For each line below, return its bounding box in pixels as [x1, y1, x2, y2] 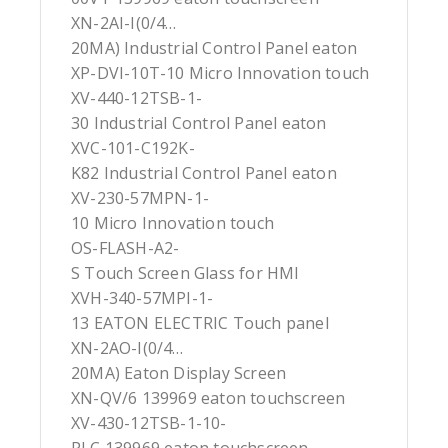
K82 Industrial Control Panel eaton [71, 162, 337, 185]
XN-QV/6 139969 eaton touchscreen [71, 387, 346, 410]
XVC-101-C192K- [71, 137, 195, 160]
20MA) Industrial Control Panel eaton [71, 37, 358, 60]
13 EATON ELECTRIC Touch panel [71, 312, 329, 335]
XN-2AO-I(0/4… [71, 337, 184, 360]
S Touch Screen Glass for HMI [71, 262, 300, 285]
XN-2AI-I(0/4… [71, 12, 177, 35]
